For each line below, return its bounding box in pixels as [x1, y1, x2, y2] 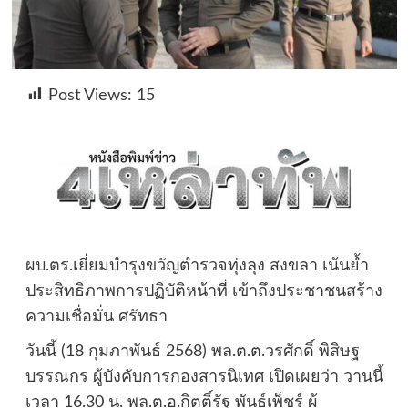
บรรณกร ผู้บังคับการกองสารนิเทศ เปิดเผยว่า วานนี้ [25, 369, 383, 386]
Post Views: [47, 87, 132, 104]
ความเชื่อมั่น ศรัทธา [25, 309, 168, 326]
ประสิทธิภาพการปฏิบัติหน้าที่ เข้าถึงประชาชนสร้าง [25, 283, 382, 301]
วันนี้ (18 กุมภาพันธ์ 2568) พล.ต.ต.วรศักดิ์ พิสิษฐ [25, 343, 360, 361]
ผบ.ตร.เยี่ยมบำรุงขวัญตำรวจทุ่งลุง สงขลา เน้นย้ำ [25, 258, 369, 275]
